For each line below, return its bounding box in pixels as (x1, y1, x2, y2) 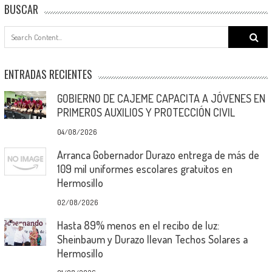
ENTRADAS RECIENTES (4, 66, 92, 82)
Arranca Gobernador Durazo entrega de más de (56, 148, 259, 161)
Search (228, 25, 254, 38)
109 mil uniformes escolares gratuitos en (56, 161, 233, 175)
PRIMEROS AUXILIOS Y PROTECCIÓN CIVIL (56, 105, 235, 119)
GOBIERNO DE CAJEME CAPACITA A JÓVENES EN (56, 91, 265, 105)
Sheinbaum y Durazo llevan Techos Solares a (56, 232, 248, 246)
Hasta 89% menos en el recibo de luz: (56, 218, 219, 232)
